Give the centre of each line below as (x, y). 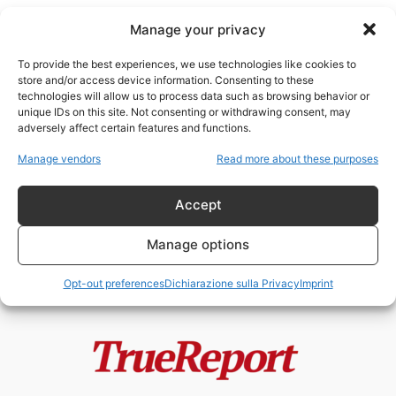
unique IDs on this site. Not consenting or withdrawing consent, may (184, 111)
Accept (198, 205)
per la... (160, 192)
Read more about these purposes (297, 158)
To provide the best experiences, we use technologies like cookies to (187, 64)
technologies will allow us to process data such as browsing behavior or (194, 95)
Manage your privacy (198, 29)
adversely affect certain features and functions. (134, 127)
